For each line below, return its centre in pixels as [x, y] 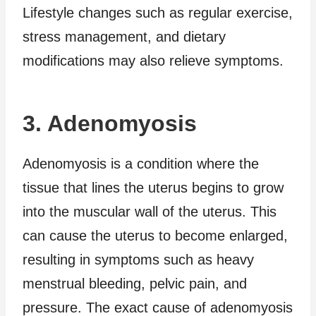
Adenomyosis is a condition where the [141, 163]
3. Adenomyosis [110, 123]
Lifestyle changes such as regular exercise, [158, 12]
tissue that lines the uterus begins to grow [153, 187]
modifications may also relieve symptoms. [153, 60]
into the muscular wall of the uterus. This [150, 211]
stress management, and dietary [124, 36]
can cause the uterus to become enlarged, [155, 235]
